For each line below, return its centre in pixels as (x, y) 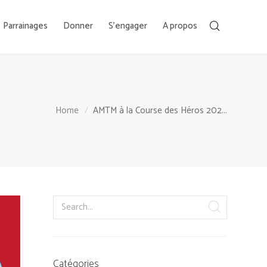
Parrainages (25, 26)
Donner (78, 26)
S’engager (128, 26)
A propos (180, 26)
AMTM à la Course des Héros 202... (160, 110)
